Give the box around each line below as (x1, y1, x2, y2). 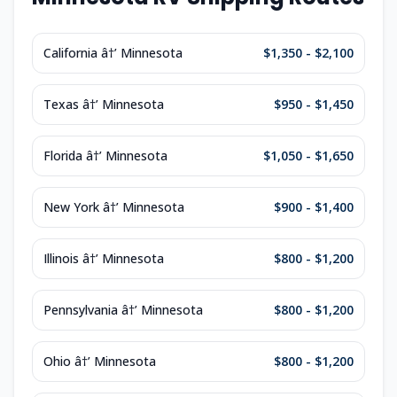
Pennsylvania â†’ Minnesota (43, 301, 203, 318)
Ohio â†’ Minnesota (43, 353, 156, 370)
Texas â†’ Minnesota (43, 96, 164, 113)
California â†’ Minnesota (43, 44, 183, 61)
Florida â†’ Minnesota (43, 147, 167, 164)
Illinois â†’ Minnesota (43, 250, 164, 267)
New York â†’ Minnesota (43, 198, 184, 215)
